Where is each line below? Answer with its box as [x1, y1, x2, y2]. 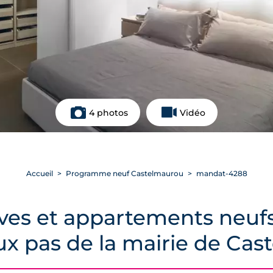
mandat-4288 [194, 169, 247, 178]
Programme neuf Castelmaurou [65, 169, 183, 178]
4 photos [89, 107, 128, 118]
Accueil [26, 169, 53, 178]
